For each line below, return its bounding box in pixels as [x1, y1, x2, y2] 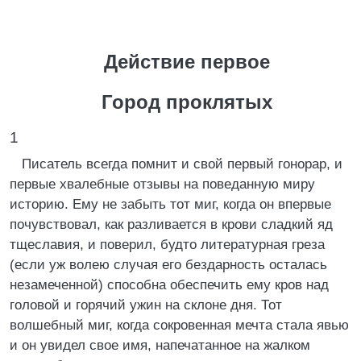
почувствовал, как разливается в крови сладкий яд [10, 217, 333, 232]
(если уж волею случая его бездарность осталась [10, 257, 327, 272]
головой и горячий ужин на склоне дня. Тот [10, 297, 282, 313]
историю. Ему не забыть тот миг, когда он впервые [10, 197, 331, 212]
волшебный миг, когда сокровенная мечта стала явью [10, 317, 349, 333]
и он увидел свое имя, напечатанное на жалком [10, 338, 310, 353]
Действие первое [103, 51, 270, 73]
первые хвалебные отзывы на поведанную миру [10, 176, 315, 192]
